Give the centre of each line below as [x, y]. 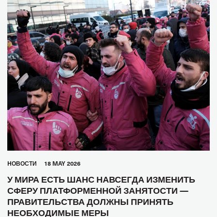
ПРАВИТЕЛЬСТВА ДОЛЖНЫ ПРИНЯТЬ [90, 201]
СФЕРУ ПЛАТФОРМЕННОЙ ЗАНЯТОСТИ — [98, 190]
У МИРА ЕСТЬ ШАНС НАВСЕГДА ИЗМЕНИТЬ [101, 179]
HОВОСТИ [22, 163]
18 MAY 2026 [62, 163]
